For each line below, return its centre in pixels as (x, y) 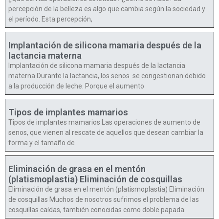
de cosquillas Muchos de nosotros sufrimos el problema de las (104, 199)
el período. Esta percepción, (50, 19)
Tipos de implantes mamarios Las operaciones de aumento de (104, 122)
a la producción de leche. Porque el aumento (76, 86)
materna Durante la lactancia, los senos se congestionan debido (107, 76)
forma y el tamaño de (42, 142)
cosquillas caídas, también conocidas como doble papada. (97, 209)
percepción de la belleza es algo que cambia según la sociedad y (107, 9)
